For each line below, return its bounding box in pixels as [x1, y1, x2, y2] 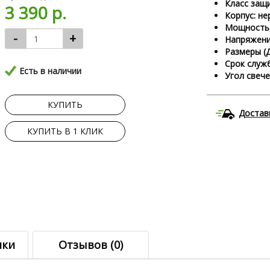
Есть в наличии [19, 65, 81, 77]
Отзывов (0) [58, 237, 123, 252]
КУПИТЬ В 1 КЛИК [27, 125, 103, 137]
